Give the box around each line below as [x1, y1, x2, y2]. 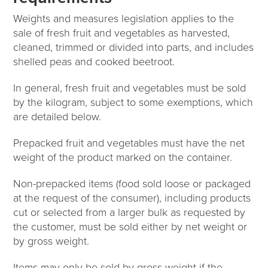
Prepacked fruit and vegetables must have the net [13, 136, 245, 150]
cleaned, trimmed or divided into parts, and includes [13, 40, 254, 54]
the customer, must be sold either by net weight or [13, 220, 248, 233]
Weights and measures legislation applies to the [13, 11, 234, 25]
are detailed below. [13, 109, 102, 123]
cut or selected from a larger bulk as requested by [13, 205, 246, 219]
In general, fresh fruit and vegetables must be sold [13, 81, 246, 95]
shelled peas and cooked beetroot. [13, 54, 175, 68]
